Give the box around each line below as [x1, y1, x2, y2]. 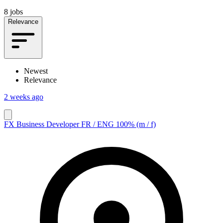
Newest [24, 66, 48, 75]
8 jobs [4, 7, 23, 16]
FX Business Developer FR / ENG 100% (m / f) [4, 119, 156, 128]
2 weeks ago [4, 92, 43, 101]
